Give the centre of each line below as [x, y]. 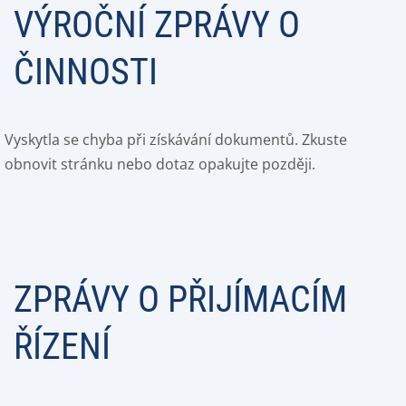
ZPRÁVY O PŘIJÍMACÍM [180, 300]
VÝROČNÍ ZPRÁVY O [157, 25]
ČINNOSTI [86, 72]
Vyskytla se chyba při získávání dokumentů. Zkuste [176, 140]
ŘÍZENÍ [62, 347]
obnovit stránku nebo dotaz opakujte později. [160, 164]
